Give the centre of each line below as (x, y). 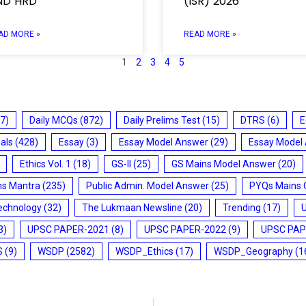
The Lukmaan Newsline (132, 207)
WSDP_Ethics (144, 251)
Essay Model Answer (164, 142)
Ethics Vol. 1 (45, 164)
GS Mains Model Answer (224, 164)
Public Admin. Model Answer (148, 185)
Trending (242, 207)
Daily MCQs (54, 120)
